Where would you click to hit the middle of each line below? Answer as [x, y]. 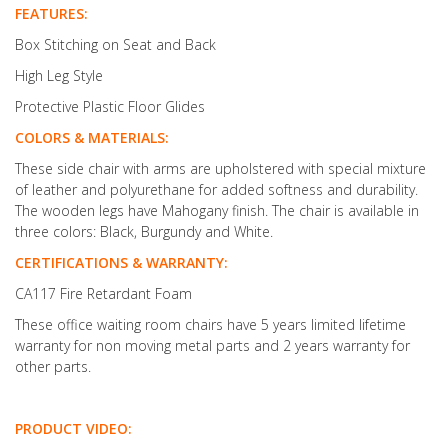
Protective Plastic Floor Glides [110, 106]
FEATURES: [51, 13]
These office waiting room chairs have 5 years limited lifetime [210, 324]
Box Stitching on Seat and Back [115, 44]
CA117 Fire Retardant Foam [103, 293]
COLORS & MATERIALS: [92, 137]
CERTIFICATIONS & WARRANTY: [121, 262]
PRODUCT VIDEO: [73, 428]
